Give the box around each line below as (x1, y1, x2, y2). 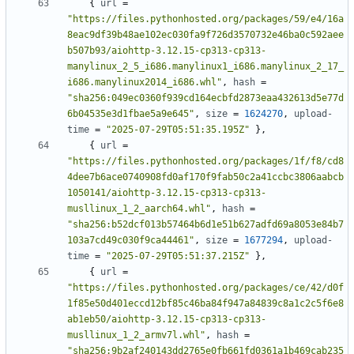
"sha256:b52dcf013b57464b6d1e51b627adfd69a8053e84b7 (67, 219, 344, 231)
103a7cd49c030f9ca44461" (67, 235, 194, 247)
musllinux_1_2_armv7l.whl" (67, 330, 205, 341)
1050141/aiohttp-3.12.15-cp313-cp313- (67, 187, 266, 199)
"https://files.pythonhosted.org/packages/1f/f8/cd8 (67, 156, 344, 168)
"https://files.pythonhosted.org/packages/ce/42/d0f (67, 282, 344, 294)
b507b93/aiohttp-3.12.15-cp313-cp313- (67, 45, 266, 57)
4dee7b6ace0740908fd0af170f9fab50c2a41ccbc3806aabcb (67, 171, 344, 183)
